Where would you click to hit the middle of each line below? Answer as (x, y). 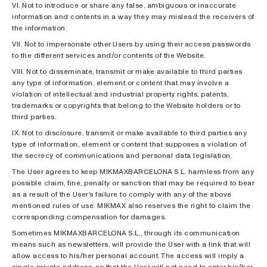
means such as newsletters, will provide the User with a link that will (131, 244)
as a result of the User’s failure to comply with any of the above (122, 194)
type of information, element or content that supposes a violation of (129, 144)
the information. (40, 28)
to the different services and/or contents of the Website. (109, 55)
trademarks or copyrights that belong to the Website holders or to (126, 105)
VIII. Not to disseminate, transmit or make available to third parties (127, 71)
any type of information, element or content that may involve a (120, 83)
